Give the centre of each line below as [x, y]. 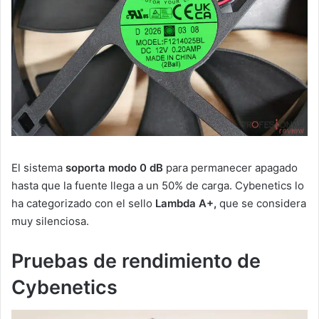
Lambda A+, [186, 203]
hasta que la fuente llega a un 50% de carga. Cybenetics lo [158, 185]
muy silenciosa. [50, 221]
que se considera [261, 203]
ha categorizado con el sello [83, 203]
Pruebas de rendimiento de [136, 261]
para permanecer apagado [230, 167]
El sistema [38, 167]
